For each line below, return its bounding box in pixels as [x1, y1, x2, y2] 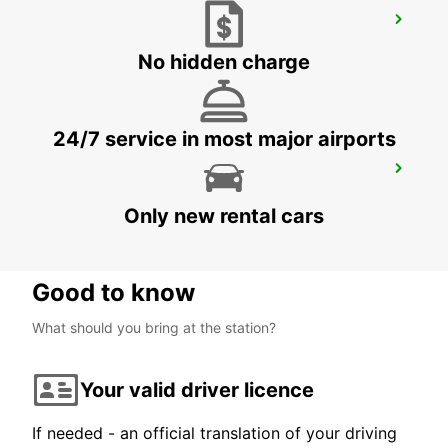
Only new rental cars [124, 204, 324, 229]
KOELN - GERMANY [40, 187, 169, 205]
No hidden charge [138, 50, 310, 75]
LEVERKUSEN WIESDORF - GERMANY [40, 38, 287, 56]
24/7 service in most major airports [52, 127, 396, 152]
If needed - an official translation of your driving [32, 423, 397, 444]
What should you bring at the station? [32, 319, 276, 337]
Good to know [32, 278, 195, 308]
